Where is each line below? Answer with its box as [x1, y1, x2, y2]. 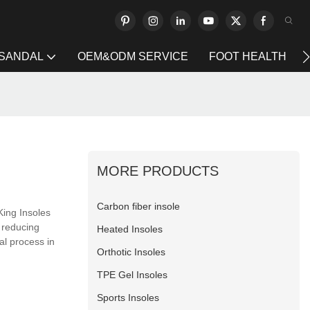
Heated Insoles [97, 223, 163, 235]
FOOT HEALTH [209, 51, 286, 62]
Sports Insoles [97, 291, 160, 303]
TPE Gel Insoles [97, 268, 168, 280]
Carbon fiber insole [97, 200, 181, 212]
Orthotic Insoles [97, 246, 166, 257]
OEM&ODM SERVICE [77, 51, 188, 62]
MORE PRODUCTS [97, 163, 219, 179]
